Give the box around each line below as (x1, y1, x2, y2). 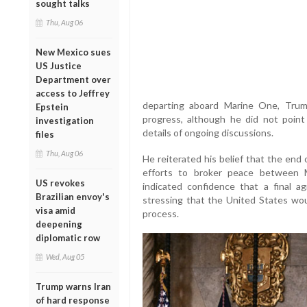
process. (142, 208, 179, 220)
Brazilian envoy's (36, 191, 110, 202)
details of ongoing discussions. (142, 127, 273, 139)
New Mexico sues (36, 46, 111, 58)
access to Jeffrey (36, 87, 110, 99)
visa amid (36, 204, 75, 216)
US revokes (36, 177, 85, 188)
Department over (36, 73, 111, 85)
